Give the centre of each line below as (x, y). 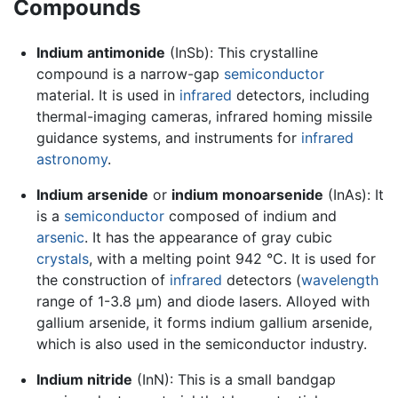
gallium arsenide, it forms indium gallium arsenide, (204, 323)
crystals (62, 259)
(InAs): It (353, 195)
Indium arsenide (92, 195)
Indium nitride (84, 380)
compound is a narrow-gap (130, 74)
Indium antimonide (100, 53)
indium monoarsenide (247, 195)
